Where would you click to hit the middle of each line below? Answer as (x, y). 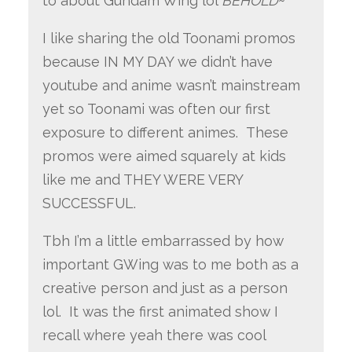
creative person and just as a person (165, 288)
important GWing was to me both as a (170, 264)
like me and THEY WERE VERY (142, 180)
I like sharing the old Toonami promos (169, 38)
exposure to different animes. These (165, 133)
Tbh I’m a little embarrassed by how (163, 240)
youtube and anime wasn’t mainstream (171, 86)
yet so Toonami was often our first (156, 109)
